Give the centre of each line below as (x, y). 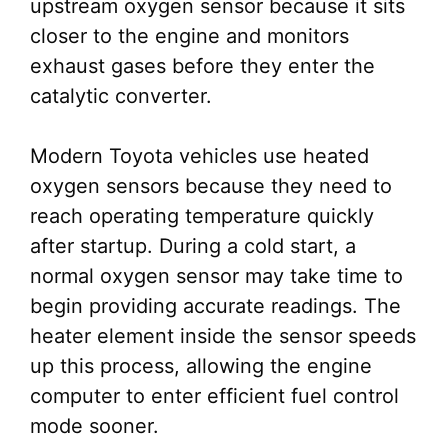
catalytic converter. (121, 96)
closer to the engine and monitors (189, 36)
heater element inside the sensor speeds (223, 336)
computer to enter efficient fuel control (214, 396)
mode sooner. (94, 426)
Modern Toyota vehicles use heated (199, 156)
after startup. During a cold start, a (193, 246)
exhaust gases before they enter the (202, 66)
